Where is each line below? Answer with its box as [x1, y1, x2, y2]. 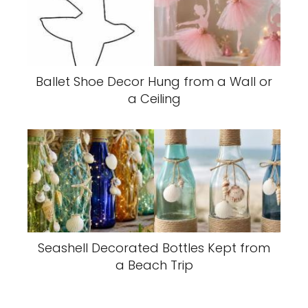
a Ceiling [127, 89, 181, 107]
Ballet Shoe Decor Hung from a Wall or [36, 72, 272, 90]
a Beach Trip [115, 256, 193, 274]
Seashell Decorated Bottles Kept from [38, 239, 270, 256]
